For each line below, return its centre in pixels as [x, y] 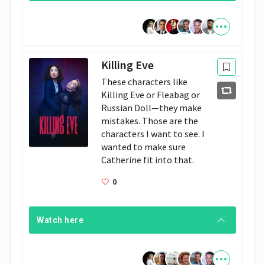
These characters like [145, 82]
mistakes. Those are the [150, 121]
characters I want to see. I [153, 134]
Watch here [60, 220]
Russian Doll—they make [152, 108]
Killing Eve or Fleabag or [151, 95]
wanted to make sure [144, 147]
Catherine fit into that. [148, 160]
